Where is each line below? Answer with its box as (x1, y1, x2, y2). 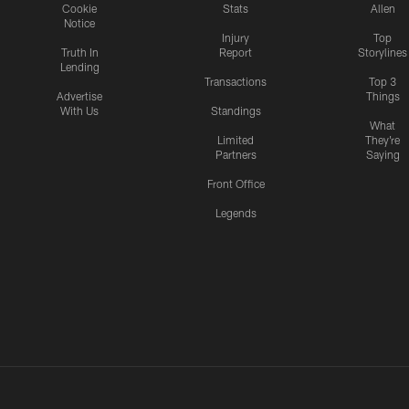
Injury (222, 31, 249, 45)
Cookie (62, 2, 97, 16)
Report (219, 46, 252, 59)
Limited (217, 133, 254, 147)
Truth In (60, 46, 99, 59)
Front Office (206, 177, 265, 191)
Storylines (358, 46, 407, 59)
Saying (365, 148, 400, 162)
